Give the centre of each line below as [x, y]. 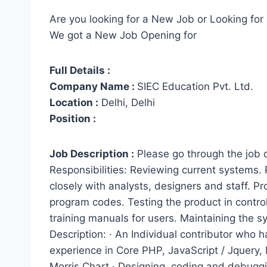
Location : [74, 103]
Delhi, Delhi [127, 103]
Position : [73, 119]
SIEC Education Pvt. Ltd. [195, 87]
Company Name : [93, 87]
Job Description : [92, 154]
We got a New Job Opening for [123, 35]
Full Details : [80, 71]
